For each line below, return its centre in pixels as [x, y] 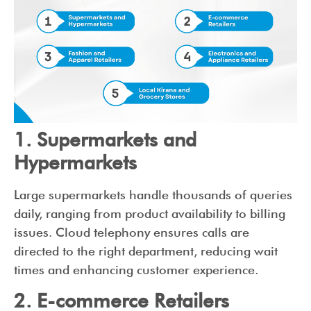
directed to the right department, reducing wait [146, 251]
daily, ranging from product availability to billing [150, 214]
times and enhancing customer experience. [136, 270]
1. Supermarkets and [105, 140]
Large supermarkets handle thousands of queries [153, 195]
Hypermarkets [75, 163]
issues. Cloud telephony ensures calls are [132, 233]
